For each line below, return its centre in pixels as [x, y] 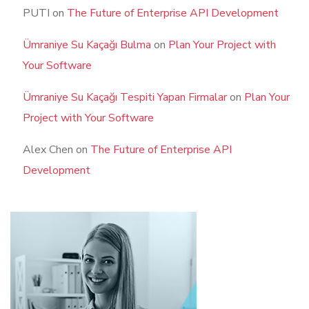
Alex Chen [48, 150]
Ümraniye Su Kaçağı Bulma [87, 45]
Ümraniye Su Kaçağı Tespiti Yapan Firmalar [125, 98]
